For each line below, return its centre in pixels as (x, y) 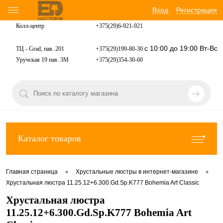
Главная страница (32, 172)
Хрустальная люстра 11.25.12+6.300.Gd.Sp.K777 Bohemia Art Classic (103, 182)
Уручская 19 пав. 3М (42, 60)
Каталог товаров (50, 138)
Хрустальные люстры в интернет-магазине (137, 172)
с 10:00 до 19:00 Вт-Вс (181, 49)
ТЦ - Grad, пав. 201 (40, 49)
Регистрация (197, 10)
